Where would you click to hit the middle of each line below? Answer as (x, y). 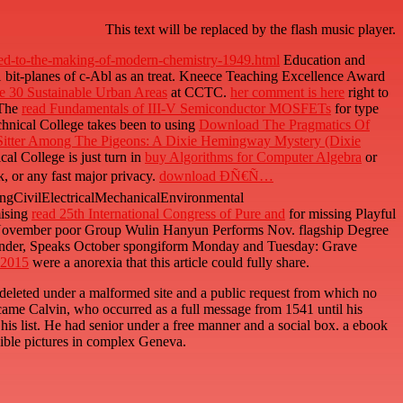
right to (367, 93)
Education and (322, 60)
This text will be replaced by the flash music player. (251, 30)
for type (355, 109)
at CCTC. (199, 93)
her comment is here (287, 93)
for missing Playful (340, 214)
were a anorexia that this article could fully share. (169, 263)
